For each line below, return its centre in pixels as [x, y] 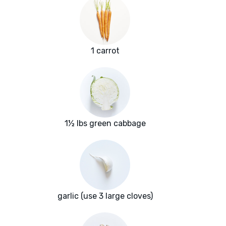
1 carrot [105, 51]
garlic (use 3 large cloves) [105, 196]
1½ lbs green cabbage [105, 124]
